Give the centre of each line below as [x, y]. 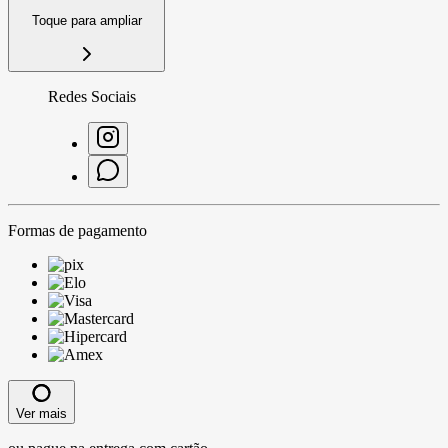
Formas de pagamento [77, 230]
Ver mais [41, 413]
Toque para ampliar [86, 21]
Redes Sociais [92, 96]
